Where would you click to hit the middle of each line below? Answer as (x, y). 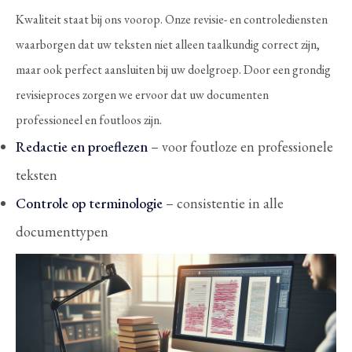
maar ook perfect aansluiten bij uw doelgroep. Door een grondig (173, 69)
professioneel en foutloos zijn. (89, 119)
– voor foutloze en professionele (240, 146)
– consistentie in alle (223, 203)
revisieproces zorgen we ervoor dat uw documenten (142, 94)
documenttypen (62, 231)
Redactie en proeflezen (82, 146)
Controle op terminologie (89, 203)
